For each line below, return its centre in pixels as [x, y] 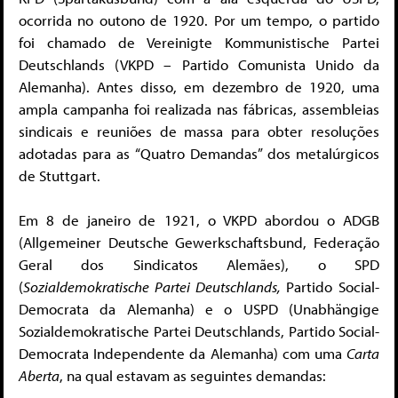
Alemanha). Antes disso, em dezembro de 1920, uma [199, 86]
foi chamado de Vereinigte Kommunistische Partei [199, 42]
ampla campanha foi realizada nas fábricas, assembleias [199, 108]
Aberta [39, 376]
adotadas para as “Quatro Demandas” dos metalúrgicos [199, 153]
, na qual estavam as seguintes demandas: [193, 376]
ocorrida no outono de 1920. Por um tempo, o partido [199, 20]
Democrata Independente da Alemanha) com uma [183, 354]
